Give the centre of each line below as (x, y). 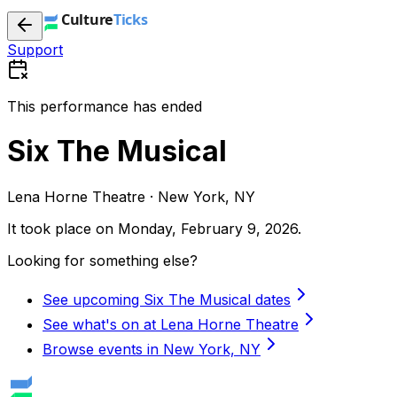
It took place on (62, 228)
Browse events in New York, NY (152, 349)
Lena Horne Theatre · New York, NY (131, 196)
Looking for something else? (102, 260)
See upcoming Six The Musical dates (167, 299)
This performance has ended (105, 106)
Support (35, 50)
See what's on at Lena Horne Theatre (171, 324)
